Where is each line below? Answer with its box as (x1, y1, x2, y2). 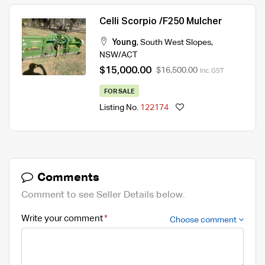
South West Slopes (140, 38, 211, 47)
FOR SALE (104, 88, 135, 95)
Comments (35, 171, 99, 183)
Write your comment (21, 214, 103, 223)
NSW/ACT (99, 50, 137, 59)
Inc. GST (200, 67, 224, 74)
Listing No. (99, 104, 140, 112)
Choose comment (170, 215, 238, 224)
